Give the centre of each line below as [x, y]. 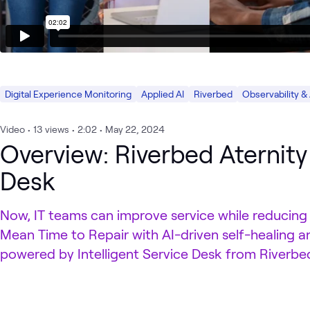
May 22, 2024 [135, 129]
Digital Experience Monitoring [68, 93]
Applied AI [163, 93]
